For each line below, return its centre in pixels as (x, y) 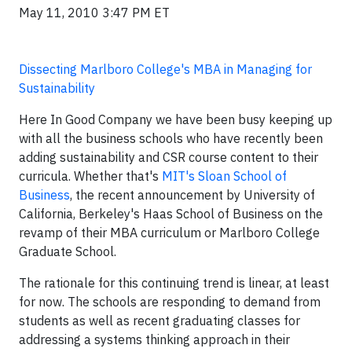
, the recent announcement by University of (192, 195)
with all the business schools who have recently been (171, 138)
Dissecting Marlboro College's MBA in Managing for (165, 69)
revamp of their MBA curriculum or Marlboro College (169, 233)
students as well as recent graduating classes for (159, 321)
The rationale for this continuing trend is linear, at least (174, 283)
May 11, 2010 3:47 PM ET (94, 13)
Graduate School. (68, 251)
